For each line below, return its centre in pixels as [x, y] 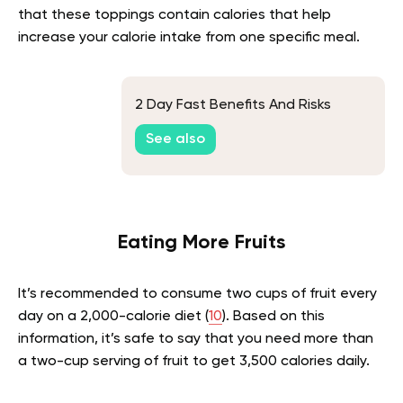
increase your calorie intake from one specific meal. [189, 38]
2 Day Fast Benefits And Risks [233, 105]
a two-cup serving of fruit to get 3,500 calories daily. [194, 362]
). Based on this [273, 317]
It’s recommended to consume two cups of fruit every [197, 294]
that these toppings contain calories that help [175, 15]
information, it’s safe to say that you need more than [196, 339]
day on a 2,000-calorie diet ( [113, 317]
